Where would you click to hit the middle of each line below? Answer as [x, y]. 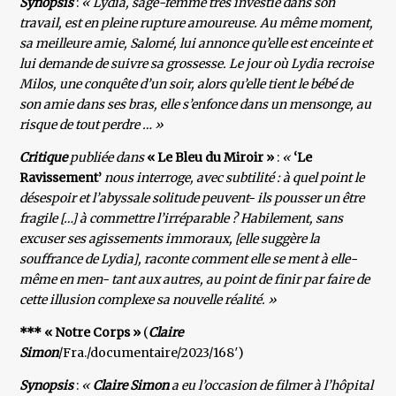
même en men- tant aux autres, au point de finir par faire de [195, 280]
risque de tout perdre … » [92, 125]
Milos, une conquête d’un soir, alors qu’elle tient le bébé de [187, 84]
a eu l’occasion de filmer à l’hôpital [271, 386]
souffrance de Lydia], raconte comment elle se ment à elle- [189, 259]
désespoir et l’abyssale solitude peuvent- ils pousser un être [192, 198]
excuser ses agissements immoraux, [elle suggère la [170, 239]
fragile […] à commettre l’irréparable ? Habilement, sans [182, 219]
